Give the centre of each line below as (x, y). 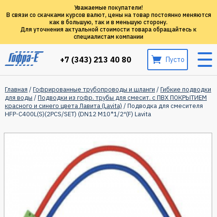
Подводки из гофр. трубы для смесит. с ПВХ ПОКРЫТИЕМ (122, 98)
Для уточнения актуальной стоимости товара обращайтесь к (108, 29)
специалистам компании (108, 37)
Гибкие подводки (186, 89)
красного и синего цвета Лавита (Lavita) (63, 106)
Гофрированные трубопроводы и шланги (94, 89)
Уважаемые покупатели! (108, 8)
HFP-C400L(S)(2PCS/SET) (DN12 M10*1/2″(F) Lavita (78, 114)
